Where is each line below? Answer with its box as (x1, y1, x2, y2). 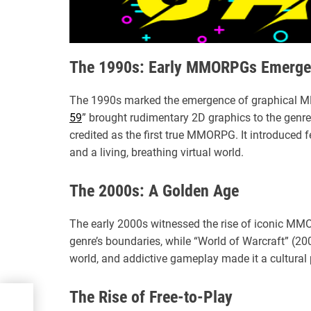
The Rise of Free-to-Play (69, 287, 233, 307)
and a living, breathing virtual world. (69, 145, 244, 159)
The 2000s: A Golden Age (69, 180, 239, 201)
